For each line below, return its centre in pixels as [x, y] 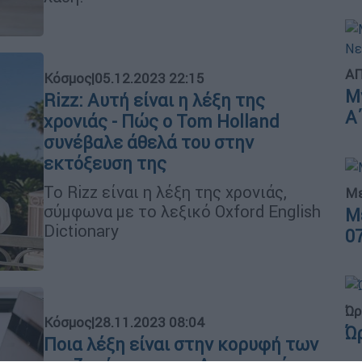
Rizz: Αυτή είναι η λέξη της [154, 100]
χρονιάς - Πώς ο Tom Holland [162, 121]
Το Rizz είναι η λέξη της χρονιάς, [165, 192]
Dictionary [81, 230]
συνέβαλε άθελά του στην [149, 142]
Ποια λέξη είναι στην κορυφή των [181, 344]
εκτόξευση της [105, 163]
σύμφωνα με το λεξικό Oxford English [182, 211]
